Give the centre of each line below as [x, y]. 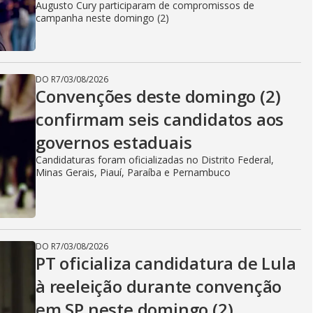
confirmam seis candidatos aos [160, 119]
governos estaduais [114, 142]
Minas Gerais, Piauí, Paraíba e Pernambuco [133, 172]
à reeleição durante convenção [159, 286]
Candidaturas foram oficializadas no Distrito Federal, [155, 160]
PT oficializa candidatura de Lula [166, 263]
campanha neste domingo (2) [102, 18]
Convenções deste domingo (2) [158, 96]
